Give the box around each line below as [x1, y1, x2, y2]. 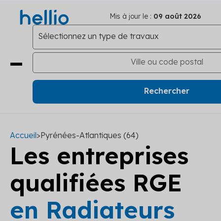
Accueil [10, 130, 37, 140]
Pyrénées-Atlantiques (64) [40, 130, 139, 140]
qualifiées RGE [10, 168, 182, 197]
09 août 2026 [151, 12, 201, 21]
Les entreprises [10, 141, 188, 170]
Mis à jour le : [110, 12, 151, 21]
